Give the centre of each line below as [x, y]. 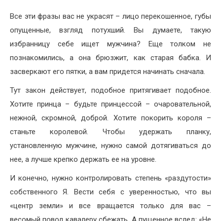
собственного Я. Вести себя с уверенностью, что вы [110, 192]
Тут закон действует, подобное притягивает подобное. [110, 91]
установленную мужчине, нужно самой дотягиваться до [110, 146]
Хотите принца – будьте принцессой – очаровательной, [110, 104]
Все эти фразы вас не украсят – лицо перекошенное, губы [110, 17]
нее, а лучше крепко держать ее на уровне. [83, 160]
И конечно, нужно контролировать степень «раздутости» [110, 178]
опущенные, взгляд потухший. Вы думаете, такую [110, 30]
